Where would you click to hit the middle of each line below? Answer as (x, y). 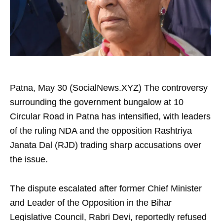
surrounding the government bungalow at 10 (97, 102)
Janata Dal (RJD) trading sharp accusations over (106, 145)
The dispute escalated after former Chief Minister (106, 188)
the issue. (29, 159)
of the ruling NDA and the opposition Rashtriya (101, 131)
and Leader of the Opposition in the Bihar (91, 203)
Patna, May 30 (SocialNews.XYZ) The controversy (109, 88)
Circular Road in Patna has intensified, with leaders (110, 116)
